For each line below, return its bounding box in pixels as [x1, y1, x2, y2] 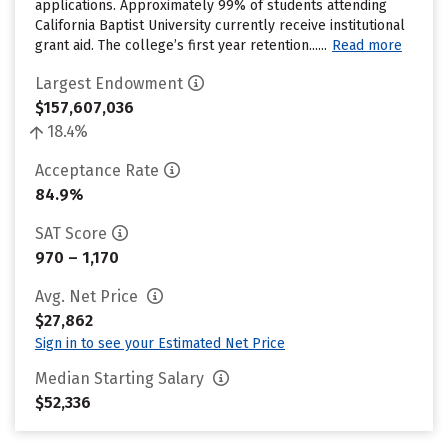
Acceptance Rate [35, 161, 159, 180]
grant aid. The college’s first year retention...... [35, 37, 327, 54]
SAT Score [35, 224, 107, 243]
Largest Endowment [35, 74, 183, 93]
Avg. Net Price [35, 287, 142, 306]
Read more [332, 37, 402, 54]
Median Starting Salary [35, 369, 208, 388]
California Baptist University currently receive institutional [35, 17, 405, 34]
